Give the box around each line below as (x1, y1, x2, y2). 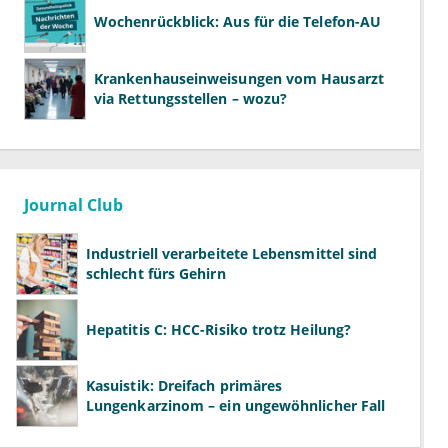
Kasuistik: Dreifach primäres (86, 376, 283, 396)
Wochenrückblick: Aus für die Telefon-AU (94, 12, 382, 32)
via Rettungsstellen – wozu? (94, 89, 288, 109)
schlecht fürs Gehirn (86, 264, 226, 284)
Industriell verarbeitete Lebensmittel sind (86, 244, 378, 264)
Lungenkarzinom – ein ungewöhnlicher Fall (86, 396, 386, 416)
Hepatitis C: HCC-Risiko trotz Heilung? (86, 320, 352, 340)
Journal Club (24, 194, 123, 217)
